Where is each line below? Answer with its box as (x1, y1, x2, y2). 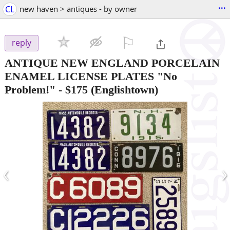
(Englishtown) (88, 83, 158, 96)
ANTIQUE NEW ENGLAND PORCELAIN (5, 56, 220, 69)
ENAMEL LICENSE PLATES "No (5, 69, 177, 83)
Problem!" (5, 83, 55, 96)
